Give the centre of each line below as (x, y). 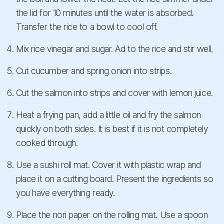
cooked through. (47, 143)
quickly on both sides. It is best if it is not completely (112, 129)
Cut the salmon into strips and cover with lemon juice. (114, 93)
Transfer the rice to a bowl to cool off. (87, 27)
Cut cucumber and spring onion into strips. (94, 71)
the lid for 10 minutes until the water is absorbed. (105, 13)
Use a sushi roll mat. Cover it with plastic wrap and (108, 165)
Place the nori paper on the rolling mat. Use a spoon (112, 215)
